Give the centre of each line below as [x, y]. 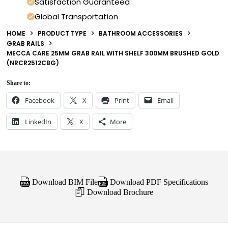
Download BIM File [64, 182]
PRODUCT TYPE [62, 33]
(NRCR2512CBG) [33, 63]
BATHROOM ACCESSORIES [141, 33]
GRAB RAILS [26, 43]
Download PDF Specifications [158, 182]
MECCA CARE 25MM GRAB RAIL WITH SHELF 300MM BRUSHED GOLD [113, 53]
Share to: [19, 83]
